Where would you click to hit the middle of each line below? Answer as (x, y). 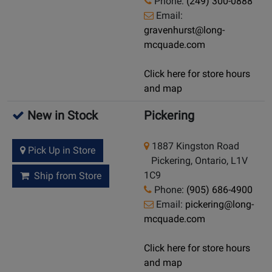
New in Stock (61, 116)
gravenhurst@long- (184, 30)
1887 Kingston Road (194, 146)
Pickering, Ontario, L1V (196, 161)
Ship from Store (65, 176)
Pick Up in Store (60, 151)
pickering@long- (219, 205)
